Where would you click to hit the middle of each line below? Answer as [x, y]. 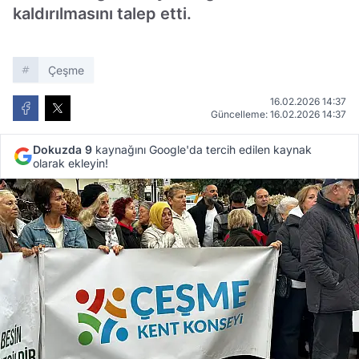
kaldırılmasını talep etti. [102, 14]
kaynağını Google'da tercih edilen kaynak [202, 149]
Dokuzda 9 [63, 149]
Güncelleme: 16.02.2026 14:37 [278, 114]
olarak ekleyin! [71, 163]
